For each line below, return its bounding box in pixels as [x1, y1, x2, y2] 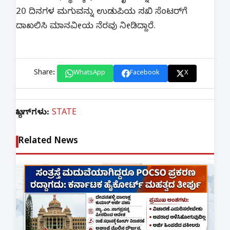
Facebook [129, 69, 160, 79]
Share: [33, 68, 55, 79]
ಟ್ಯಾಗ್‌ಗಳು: [16, 108, 52, 120]
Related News [18, 136, 78, 148]
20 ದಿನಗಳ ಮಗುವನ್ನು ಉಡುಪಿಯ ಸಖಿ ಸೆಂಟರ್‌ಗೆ [16, 7, 187, 19]
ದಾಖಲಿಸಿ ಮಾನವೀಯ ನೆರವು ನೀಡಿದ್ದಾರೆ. [16, 21, 158, 33]
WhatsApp [73, 69, 105, 79]
